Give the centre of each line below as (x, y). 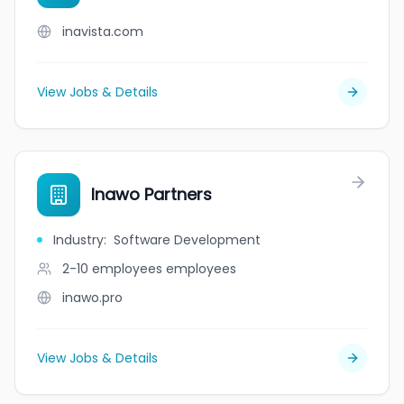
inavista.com (103, 32)
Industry (78, 240)
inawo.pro (92, 298)
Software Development (187, 240)
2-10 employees (112, 269)
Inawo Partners (151, 194)
